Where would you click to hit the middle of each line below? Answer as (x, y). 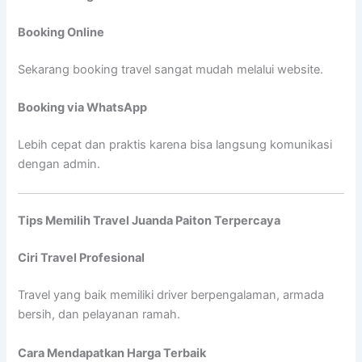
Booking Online (61, 33)
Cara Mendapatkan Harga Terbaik (112, 353)
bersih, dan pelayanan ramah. (99, 315)
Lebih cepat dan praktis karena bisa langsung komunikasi (175, 145)
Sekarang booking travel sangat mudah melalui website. (171, 69)
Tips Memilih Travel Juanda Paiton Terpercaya (149, 221)
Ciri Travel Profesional (82, 258)
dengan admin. (59, 164)
